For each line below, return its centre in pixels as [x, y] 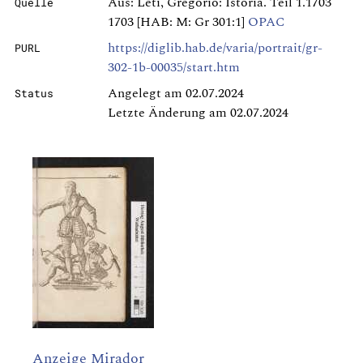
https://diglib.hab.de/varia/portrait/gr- [215, 48]
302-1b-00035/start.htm [174, 67]
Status [34, 93]
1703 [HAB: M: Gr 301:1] [178, 22]
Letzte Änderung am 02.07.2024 [198, 113]
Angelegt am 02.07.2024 [176, 93]
